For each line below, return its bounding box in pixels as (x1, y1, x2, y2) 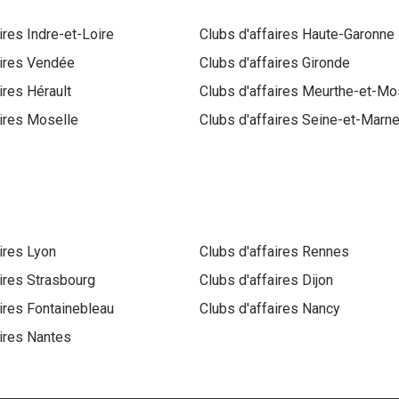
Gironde (302, 54, 350, 72)
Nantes (26, 329, 71, 346)
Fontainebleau (26, 300, 114, 318)
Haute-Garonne (302, 26, 395, 44)
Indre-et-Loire (26, 26, 114, 44)
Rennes (302, 243, 349, 261)
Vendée (26, 54, 75, 72)
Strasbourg (26, 272, 95, 289)
